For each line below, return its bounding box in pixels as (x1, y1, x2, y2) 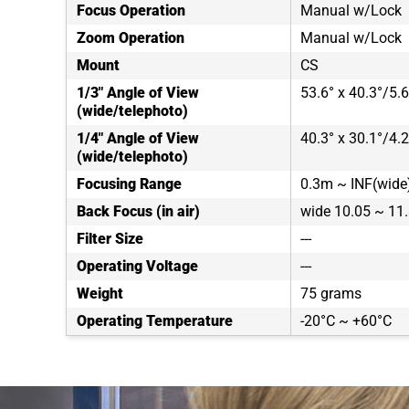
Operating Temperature (77, 312, 233, 330)
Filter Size (77, 230, 143, 247)
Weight (77, 285, 123, 302)
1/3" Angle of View (77, 84, 199, 101)
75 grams (300, 285, 362, 302)
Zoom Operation (77, 29, 184, 47)
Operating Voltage (77, 257, 198, 275)
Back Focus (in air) (77, 203, 200, 220)
